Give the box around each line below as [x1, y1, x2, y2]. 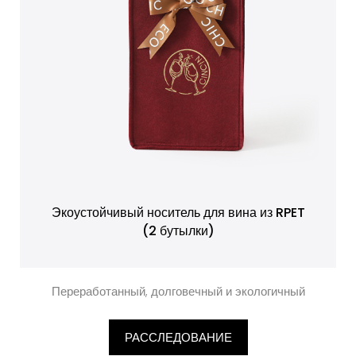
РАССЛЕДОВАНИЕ [124, 329, 232, 346]
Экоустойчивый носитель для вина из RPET [51, 203, 305, 222]
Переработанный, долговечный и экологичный [51, 283, 305, 300]
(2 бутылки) [141, 222, 215, 240]
